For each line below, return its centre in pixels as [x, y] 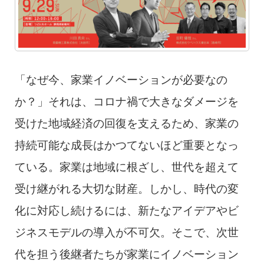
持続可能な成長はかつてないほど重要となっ [126, 146]
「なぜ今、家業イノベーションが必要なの [121, 80]
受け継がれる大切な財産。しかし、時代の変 [126, 189]
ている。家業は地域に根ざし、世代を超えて [126, 167]
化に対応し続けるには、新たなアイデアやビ [126, 211]
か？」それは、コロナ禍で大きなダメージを [126, 102]
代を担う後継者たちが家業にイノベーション [126, 255]
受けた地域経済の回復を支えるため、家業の [126, 124]
